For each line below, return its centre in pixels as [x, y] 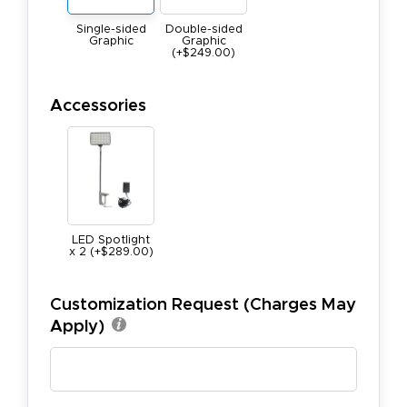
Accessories [98, 106]
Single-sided [111, 30]
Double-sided [203, 30]
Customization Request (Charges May [203, 304]
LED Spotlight [111, 240]
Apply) [77, 326]
